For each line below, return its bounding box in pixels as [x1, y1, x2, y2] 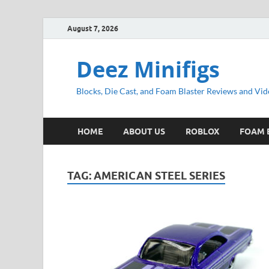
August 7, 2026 [67, 23, 118, 33]
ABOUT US [123, 126, 165, 136]
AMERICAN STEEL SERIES [94, 169, 225, 182]
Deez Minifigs [76, 55, 220, 84]
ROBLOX [186, 126, 219, 136]
